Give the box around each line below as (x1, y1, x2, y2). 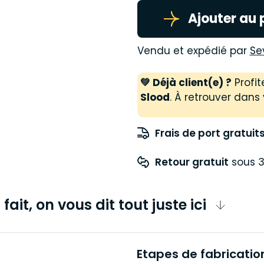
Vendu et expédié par (137, 43, 250, 58)
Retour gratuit (154, 154, 229, 169)
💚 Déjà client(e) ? (140, 75, 232, 90)
